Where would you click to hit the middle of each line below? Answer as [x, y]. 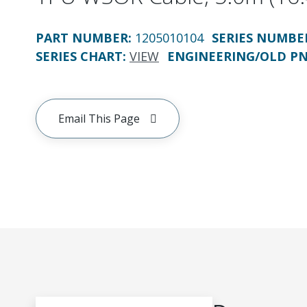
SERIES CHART [79, 56]
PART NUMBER [82, 38]
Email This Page [99, 119]
